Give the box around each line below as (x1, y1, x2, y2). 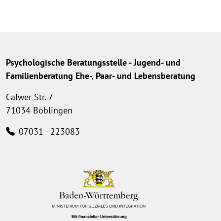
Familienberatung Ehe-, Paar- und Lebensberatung (6, 70, 195, 82)
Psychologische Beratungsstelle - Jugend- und (6, 57, 181, 69)
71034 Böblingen (6, 105, 73, 116)
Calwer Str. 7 (6, 91, 53, 103)
